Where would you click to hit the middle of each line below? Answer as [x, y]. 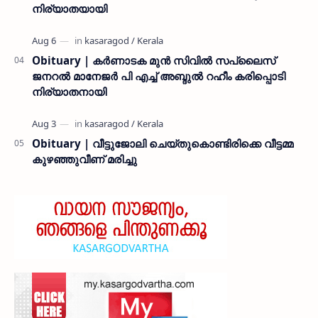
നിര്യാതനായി [69, 91]
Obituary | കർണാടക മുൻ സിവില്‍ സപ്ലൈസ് [154, 60]
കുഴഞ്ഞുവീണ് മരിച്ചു [84, 159]
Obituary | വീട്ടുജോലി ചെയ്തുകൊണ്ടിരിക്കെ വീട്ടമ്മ [163, 143]
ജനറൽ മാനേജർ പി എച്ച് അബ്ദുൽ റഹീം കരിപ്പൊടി [159, 76]
